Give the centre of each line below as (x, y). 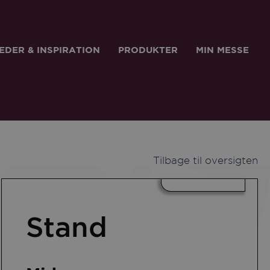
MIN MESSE (222, 49)
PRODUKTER (148, 49)
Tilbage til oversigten (206, 161)
